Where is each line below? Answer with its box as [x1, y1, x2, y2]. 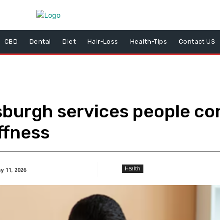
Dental [29, 38, 51, 45]
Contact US [179, 38, 216, 45]
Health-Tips [130, 38, 167, 45]
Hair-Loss [87, 38, 118, 45]
